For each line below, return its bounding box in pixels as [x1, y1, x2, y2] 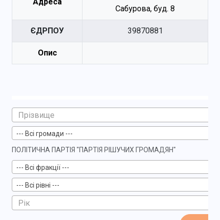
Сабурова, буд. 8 [115, 4, 175, 13]
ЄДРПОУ [30, 26, 64, 35]
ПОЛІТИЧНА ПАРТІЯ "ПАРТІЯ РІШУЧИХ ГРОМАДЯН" [12, 146, 176, 154]
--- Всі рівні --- [16, 181, 59, 189]
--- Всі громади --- [16, 130, 73, 137]
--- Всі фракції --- [16, 164, 69, 171]
